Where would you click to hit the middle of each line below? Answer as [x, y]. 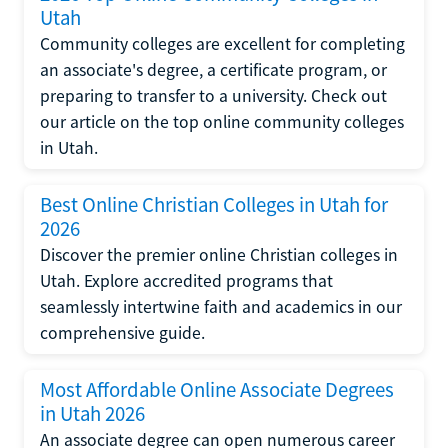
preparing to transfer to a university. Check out [213, 96]
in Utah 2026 [92, 414]
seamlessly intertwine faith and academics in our [221, 307]
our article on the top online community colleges [222, 122]
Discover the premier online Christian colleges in [219, 255]
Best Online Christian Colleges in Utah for [214, 205]
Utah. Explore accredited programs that [186, 281]
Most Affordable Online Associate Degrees [217, 390]
